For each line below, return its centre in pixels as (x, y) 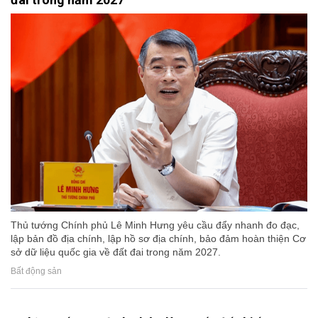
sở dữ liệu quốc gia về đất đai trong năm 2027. (116, 252)
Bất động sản (36, 272)
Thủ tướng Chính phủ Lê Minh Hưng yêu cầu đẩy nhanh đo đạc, (155, 225)
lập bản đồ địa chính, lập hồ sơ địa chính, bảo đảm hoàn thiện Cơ (158, 239)
